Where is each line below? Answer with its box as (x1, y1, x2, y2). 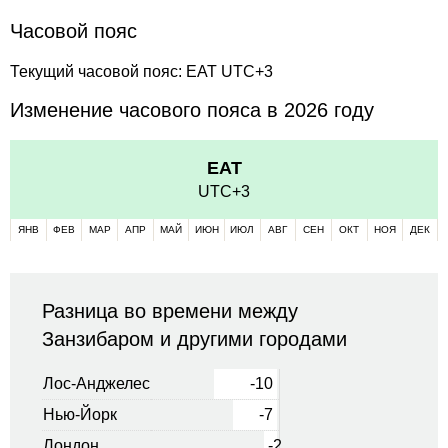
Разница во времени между (42, 299, 298, 322)
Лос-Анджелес (43, 374, 150, 392)
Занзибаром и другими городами (42, 327, 347, 350)
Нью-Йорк (43, 405, 117, 423)
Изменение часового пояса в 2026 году (10, 98, 374, 121)
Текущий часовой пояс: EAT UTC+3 (10, 62, 273, 80)
